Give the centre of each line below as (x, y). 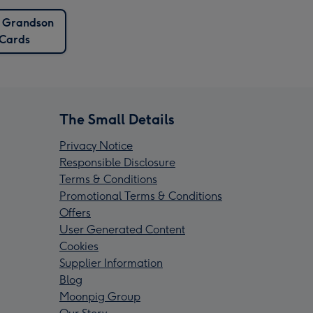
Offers (75, 213)
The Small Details (117, 120)
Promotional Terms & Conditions (141, 196)
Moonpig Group (100, 297)
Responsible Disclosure (117, 163)
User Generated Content (122, 230)
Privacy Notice (96, 146)
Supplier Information (111, 263)
